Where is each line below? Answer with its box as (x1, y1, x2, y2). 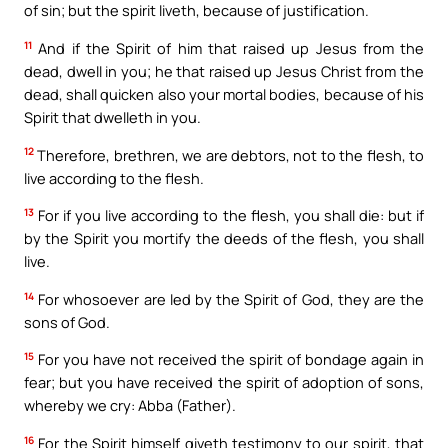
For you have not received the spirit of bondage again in (34, 349, 424, 370)
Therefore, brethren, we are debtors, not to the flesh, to (34, 144, 424, 165)
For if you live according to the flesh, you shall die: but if (34, 205, 424, 226)
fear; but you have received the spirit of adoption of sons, (24, 372, 424, 393)
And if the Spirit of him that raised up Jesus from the (32, 37, 424, 58)
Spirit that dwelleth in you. (24, 106, 201, 127)
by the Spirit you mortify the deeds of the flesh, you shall (24, 228, 424, 249)
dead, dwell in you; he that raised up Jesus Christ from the (24, 60, 424, 81)
